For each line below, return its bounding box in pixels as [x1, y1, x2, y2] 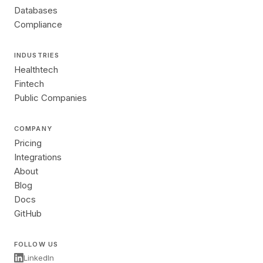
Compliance [14, 19, 62, 30]
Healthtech [14, 64, 58, 75]
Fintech [14, 78, 44, 89]
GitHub [14, 208, 42, 219]
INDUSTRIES [14, 51, 59, 59]
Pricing [14, 137, 42, 149]
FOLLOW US [14, 240, 58, 248]
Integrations [14, 151, 62, 163]
